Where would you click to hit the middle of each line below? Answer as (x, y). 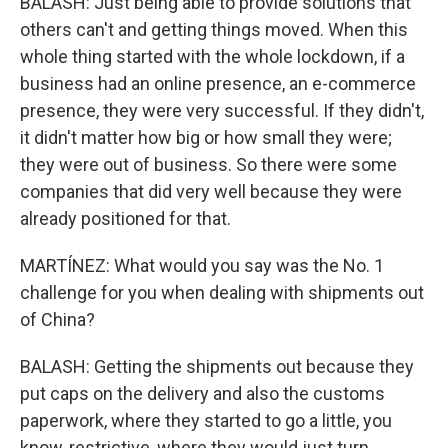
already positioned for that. (125, 218)
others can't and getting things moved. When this (214, 29)
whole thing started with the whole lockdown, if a (212, 56)
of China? (57, 319)
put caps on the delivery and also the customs (202, 393)
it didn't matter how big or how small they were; (206, 137)
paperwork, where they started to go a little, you (206, 420)
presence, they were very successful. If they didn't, (222, 110)
